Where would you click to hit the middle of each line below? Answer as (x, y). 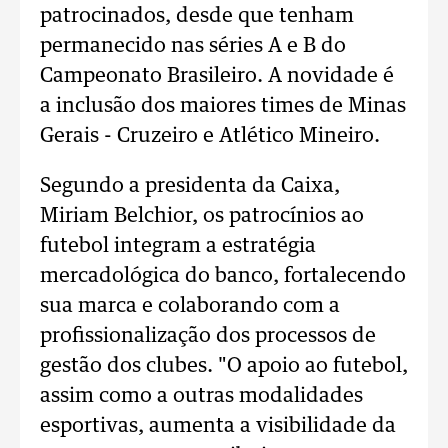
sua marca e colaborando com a (190, 306)
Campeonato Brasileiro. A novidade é (217, 76)
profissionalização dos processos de (208, 336)
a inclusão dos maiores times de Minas (223, 106)
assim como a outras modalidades (201, 396)
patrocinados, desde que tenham (197, 16)
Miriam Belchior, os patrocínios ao (202, 216)
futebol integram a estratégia (178, 246)
